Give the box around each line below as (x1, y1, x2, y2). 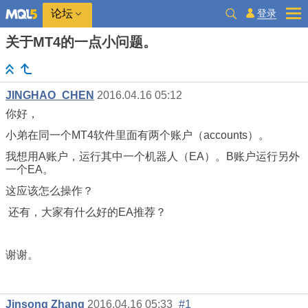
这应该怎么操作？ (5, 185, 93, 197)
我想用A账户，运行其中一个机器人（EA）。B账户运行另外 (5, 151, 300, 163)
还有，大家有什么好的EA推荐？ (5, 206, 166, 219)
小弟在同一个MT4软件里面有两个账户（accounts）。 (5, 129, 269, 142)
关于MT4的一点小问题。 (5, 34, 157, 49)
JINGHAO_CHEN (5, 89, 94, 102)
